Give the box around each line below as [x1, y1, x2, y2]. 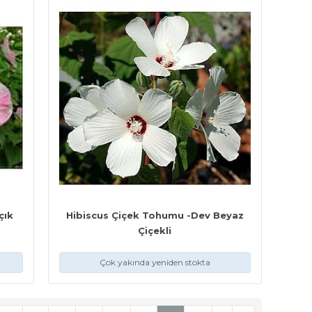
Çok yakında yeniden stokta [99, 257, 210, 268]
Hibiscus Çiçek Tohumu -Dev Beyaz [65, 210, 244, 221]
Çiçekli [138, 225, 172, 237]
